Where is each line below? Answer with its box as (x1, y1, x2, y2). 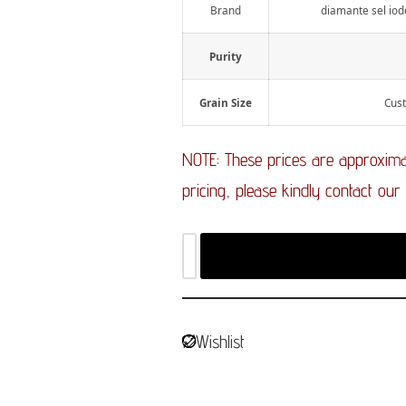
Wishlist (196, 331, 246, 353)
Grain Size (199, 95, 253, 110)
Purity (209, 49, 243, 63)
